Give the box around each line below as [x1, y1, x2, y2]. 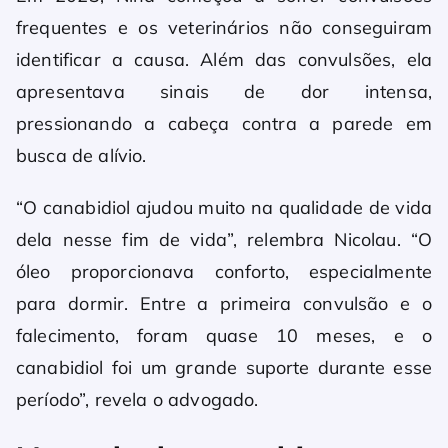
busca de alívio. [16, 144, 147, 168]
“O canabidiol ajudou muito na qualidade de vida [16, 196, 432, 220]
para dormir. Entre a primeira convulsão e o [16, 292, 432, 316]
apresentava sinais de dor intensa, [16, 80, 432, 104]
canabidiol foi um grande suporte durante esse [16, 356, 432, 380]
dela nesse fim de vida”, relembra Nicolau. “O [16, 228, 432, 252]
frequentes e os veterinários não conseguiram [16, 16, 432, 40]
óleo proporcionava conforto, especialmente [16, 260, 432, 284]
